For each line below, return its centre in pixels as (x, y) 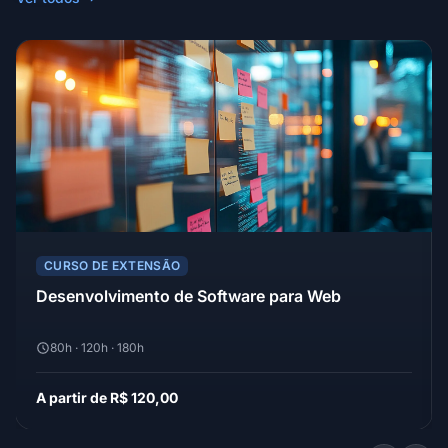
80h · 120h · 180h (97, 348)
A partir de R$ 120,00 (107, 398)
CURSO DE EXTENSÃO (112, 266)
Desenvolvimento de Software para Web (188, 296)
